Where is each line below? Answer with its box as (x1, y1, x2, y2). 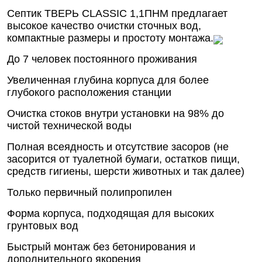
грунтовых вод (7, 220, 78, 232)
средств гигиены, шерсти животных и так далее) (7, 166, 244, 178)
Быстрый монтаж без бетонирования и (7, 241, 195, 253)
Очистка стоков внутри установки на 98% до (7, 108, 224, 120)
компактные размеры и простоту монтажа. (7, 32, 213, 44)
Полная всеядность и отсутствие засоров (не (7, 141, 229, 153)
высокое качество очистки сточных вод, (7, 20, 201, 32)
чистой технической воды (7, 120, 132, 132)
